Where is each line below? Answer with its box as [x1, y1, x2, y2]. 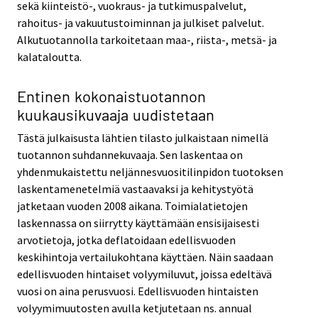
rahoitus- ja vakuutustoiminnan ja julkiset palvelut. [17, 15, 264, 30]
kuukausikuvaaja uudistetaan [17, 104, 214, 124]
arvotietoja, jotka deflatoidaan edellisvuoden [17, 232, 236, 247]
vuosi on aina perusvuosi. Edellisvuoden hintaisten [17, 283, 258, 298]
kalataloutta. [17, 49, 82, 64]
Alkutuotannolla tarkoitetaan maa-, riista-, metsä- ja [17, 32, 277, 47]
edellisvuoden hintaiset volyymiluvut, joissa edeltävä [17, 266, 272, 281]
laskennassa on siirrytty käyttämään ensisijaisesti [17, 215, 259, 230]
